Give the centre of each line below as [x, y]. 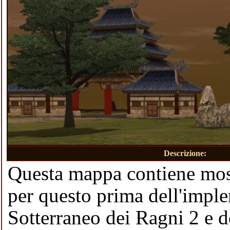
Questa [38, 174]
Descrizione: [185, 154]
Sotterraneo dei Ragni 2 [103, 218]
